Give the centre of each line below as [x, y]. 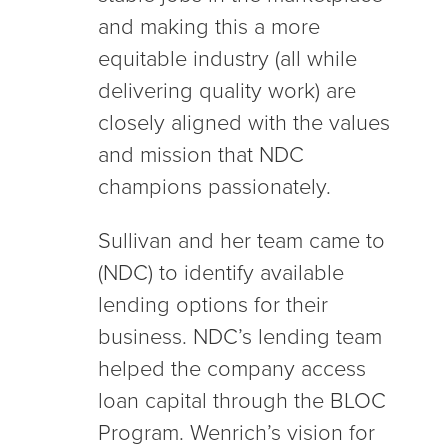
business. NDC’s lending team [240, 337]
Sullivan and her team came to [241, 241]
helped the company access [232, 369]
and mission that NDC [201, 155]
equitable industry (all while [227, 59]
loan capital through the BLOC [242, 401]
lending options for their [213, 305]
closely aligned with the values [244, 123]
